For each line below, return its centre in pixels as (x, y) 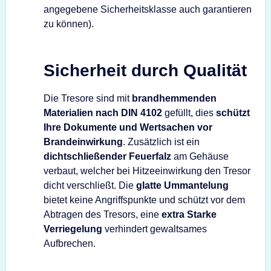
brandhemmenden (174, 98)
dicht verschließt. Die (90, 185)
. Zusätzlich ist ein (161, 142)
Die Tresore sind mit (88, 98)
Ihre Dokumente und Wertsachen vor (128, 127)
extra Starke (189, 214)
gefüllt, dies (189, 113)
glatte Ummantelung (182, 185)
